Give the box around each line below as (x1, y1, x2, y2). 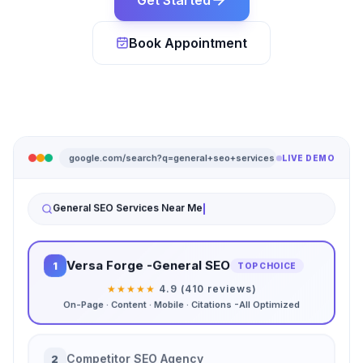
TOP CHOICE (237, 260, 297, 271)
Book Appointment (129, 35, 247, 52)
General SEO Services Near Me (52, 201, 203, 214)
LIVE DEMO (281, 152, 335, 163)
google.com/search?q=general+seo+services (68, 151, 275, 163)
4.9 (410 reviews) (158, 282, 257, 295)
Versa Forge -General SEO (66, 257, 230, 273)
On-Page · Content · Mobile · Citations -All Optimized (63, 298, 300, 310)
